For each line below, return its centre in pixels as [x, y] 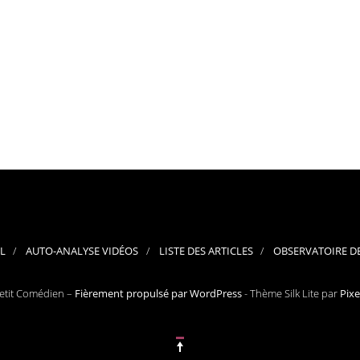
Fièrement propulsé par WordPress [158, 293]
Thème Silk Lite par [295, 293]
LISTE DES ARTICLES [206, 250]
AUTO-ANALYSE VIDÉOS [82, 250]
